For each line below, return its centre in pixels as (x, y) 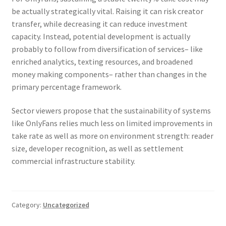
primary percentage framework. (66, 87)
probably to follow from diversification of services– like (107, 49)
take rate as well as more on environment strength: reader (112, 136)
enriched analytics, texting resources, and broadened (102, 61)
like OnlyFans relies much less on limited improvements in (112, 123)
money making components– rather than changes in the (109, 74)
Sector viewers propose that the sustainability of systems (111, 111)
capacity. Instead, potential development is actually (101, 36)
